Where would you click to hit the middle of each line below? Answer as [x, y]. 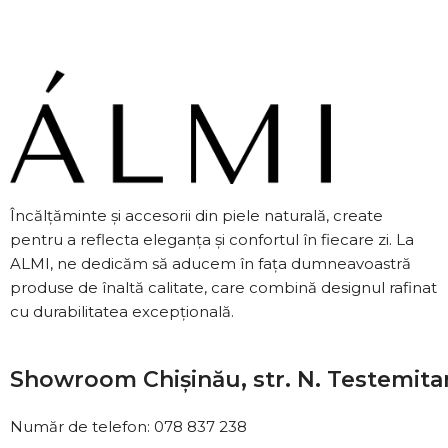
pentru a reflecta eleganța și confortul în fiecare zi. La [212, 239]
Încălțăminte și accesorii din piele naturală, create [196, 215]
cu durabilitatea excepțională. [122, 311]
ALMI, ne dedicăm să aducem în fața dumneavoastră [210, 263]
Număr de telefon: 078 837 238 [128, 426]
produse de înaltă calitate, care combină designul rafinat [223, 287]
